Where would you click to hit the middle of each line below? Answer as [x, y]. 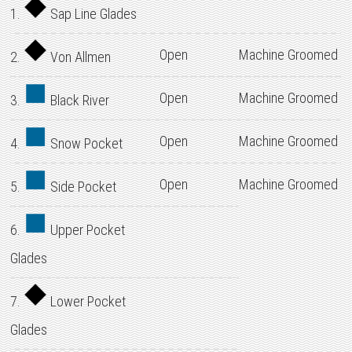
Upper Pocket [86, 230]
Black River [79, 100]
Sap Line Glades [92, 14]
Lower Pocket [87, 301]
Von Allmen [79, 57]
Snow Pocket [85, 143]
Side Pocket [82, 187]
